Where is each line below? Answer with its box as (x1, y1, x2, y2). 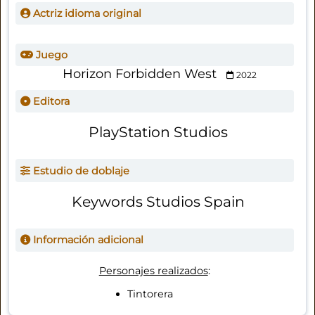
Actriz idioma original (30, 6, 141, 20)
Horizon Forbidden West (62, 65, 217, 82)
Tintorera (127, 287, 173, 300)
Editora (30, 94, 70, 108)
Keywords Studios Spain (71, 192, 245, 210)
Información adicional (30, 233, 143, 247)
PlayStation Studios (88, 122, 228, 141)
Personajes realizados (98, 264, 208, 278)
